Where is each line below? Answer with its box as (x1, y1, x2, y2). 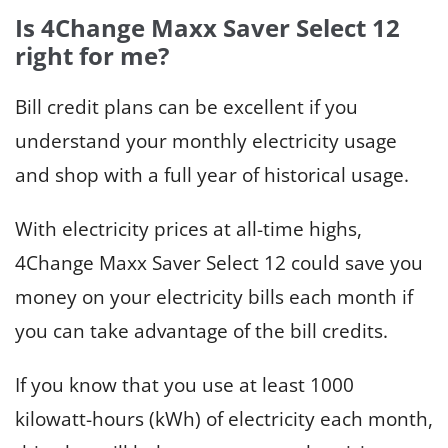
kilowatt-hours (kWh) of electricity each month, (15, 405, 433, 432)
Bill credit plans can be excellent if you (15, 93, 358, 120)
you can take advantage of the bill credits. (15, 317, 388, 344)
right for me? (15, 38, 169, 72)
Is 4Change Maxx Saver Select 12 (15, 10, 400, 44)
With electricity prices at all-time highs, (15, 215, 362, 242)
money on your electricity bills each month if (15, 283, 413, 310)
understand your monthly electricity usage (15, 127, 397, 154)
